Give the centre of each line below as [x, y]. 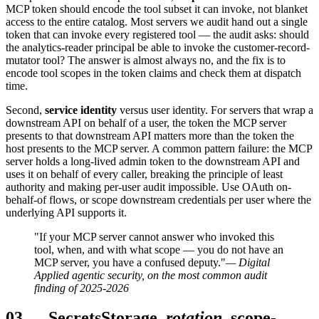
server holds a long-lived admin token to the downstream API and [153, 161]
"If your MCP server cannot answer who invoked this [154, 236]
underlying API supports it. [66, 212]
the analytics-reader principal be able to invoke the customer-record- [158, 47]
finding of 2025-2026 [82, 288]
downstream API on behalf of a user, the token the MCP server [146, 122]
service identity [81, 110]
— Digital [248, 262]
